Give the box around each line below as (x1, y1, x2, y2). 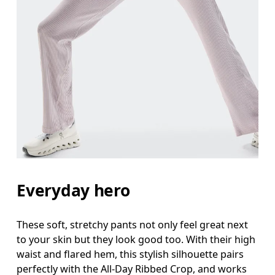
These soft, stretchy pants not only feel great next (17, 217, 249, 231)
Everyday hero (17, 179, 130, 201)
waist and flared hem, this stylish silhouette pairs (17, 247, 244, 261)
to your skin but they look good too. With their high (17, 232, 256, 246)
